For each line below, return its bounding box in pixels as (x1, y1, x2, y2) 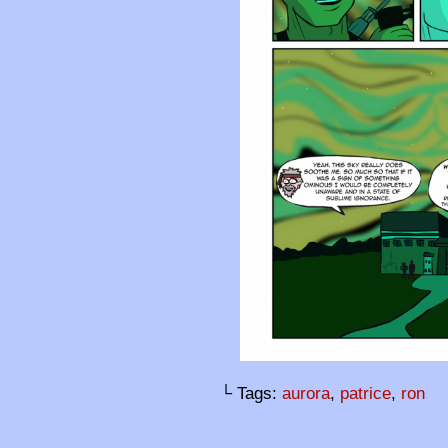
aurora (282, 383, 330, 403)
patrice (340, 383, 391, 403)
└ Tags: (220, 383, 282, 403)
